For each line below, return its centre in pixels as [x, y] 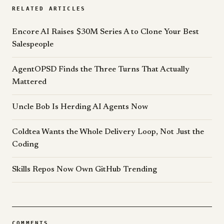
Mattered [29, 82]
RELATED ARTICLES [49, 9]
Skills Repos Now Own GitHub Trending [84, 169]
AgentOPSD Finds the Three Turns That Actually [101, 69]
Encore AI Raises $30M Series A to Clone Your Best [105, 32]
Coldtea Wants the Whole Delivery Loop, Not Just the [108, 132]
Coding [25, 144]
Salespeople [33, 44]
